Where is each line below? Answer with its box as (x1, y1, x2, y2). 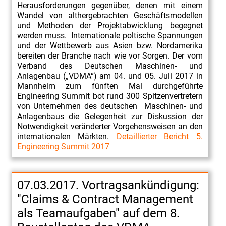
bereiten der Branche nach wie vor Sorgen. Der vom (17, 50, 203, 61)
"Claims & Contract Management (17, 192, 193, 206)
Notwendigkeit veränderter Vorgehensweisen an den (17, 121, 203, 131)
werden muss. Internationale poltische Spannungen (17, 30, 203, 40)
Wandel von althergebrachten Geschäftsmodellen (17, 10, 203, 20)
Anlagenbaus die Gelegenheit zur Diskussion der (17, 111, 203, 121)
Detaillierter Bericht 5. (116, 131, 203, 141)
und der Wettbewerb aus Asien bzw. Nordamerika (17, 40, 203, 50)
